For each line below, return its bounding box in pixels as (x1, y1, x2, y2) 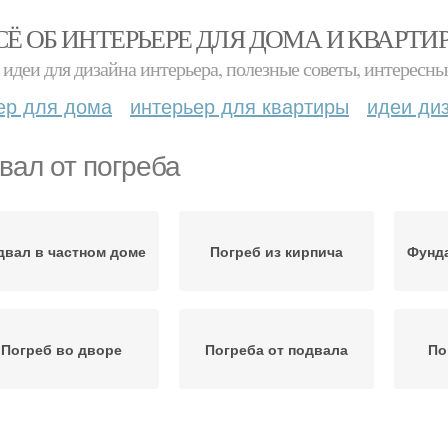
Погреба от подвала (205, 339, 348, 359)
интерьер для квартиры (130, 91, 349, 120)
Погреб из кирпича (210, 241, 343, 261)
